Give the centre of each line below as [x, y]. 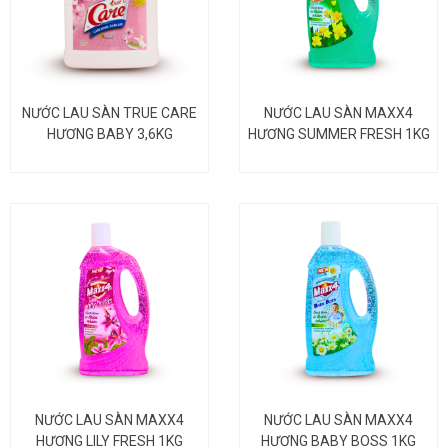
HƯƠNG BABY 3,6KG [109, 133]
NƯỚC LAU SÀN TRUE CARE [109, 112]
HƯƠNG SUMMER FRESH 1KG [338, 133]
